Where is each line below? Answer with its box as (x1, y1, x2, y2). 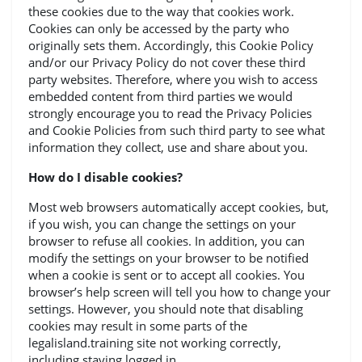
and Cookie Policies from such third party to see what (28, 122, 325, 138)
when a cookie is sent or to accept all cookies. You (28, 267, 305, 283)
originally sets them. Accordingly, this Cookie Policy (28, 37, 314, 53)
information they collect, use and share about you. (28, 139, 308, 155)
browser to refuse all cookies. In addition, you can (28, 233, 305, 249)
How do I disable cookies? (28, 169, 183, 185)
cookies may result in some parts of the (28, 318, 247, 334)
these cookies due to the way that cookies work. (28, 3, 294, 19)
